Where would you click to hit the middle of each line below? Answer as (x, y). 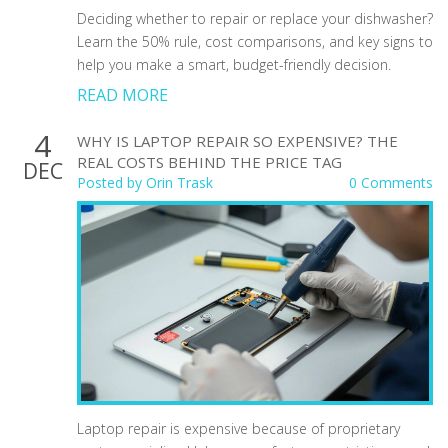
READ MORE (122, 94)
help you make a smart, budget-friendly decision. (234, 64)
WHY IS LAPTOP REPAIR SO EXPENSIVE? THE (237, 140)
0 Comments (391, 182)
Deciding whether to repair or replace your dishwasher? (255, 18)
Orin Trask (179, 182)
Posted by (111, 182)
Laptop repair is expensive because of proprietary (238, 428)
